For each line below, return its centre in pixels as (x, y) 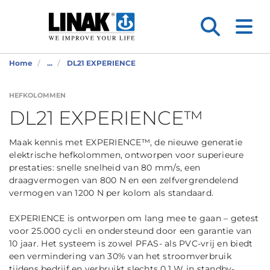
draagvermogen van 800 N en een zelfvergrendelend (124, 180)
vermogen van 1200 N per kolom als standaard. (111, 193)
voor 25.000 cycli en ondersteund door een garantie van (130, 231)
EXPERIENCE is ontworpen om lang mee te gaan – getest (134, 218)
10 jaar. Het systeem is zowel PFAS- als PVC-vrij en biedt (131, 243)
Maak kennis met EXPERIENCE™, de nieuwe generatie (126, 142)
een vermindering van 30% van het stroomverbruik (120, 256)
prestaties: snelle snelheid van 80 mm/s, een (105, 168)
